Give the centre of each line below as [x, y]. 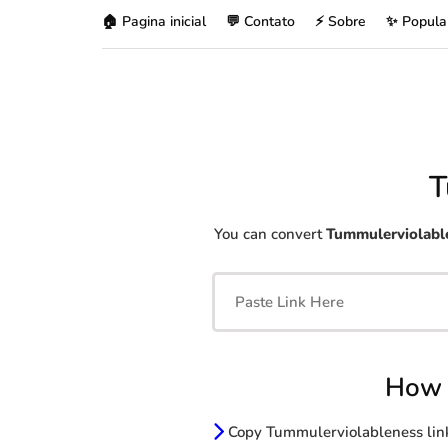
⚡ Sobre [340, 21]
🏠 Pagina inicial [154, 21]
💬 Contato [260, 21]
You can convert [270, 234]
